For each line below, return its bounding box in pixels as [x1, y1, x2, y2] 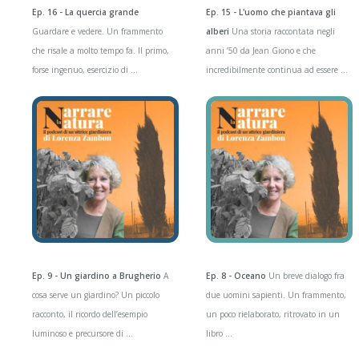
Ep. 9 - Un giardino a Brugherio [32, 270, 162, 282]
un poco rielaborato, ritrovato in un [205, 309, 340, 321]
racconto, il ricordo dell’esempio [32, 309, 148, 321]
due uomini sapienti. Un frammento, [205, 289, 346, 301]
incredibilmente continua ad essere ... [205, 64, 348, 76]
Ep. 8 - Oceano [205, 270, 266, 282]
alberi [205, 26, 229, 38]
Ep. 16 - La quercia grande [32, 6, 139, 18]
